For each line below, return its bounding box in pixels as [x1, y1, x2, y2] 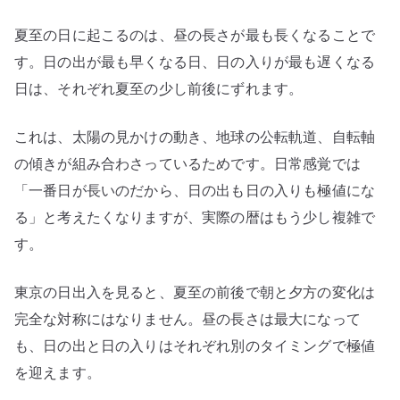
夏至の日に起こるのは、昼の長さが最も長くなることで [14, 24, 376, 45]
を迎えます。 [14, 362, 101, 382]
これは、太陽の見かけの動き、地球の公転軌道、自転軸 [14, 126, 375, 146]
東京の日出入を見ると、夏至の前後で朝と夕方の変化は [14, 281, 376, 302]
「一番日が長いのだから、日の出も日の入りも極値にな [14, 179, 376, 200]
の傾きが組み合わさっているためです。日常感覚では [14, 153, 361, 173]
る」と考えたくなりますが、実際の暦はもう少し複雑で [14, 206, 376, 227]
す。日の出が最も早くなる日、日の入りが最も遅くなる [14, 51, 376, 71]
